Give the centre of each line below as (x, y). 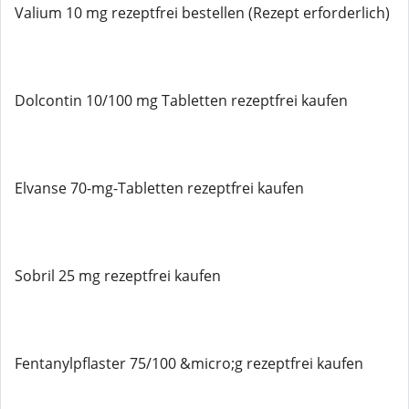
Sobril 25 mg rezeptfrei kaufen (118, 276)
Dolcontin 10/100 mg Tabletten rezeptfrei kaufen (181, 100)
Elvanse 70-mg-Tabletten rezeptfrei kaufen (159, 188)
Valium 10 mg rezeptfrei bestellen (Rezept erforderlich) (202, 13)
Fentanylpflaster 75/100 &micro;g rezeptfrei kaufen (189, 363)
